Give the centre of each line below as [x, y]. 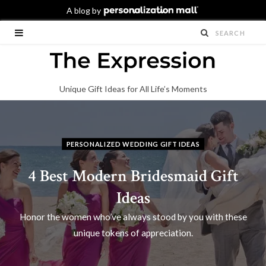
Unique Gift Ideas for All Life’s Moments [133, 89]
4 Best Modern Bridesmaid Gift [133, 176]
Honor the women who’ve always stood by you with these [133, 216]
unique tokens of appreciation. [133, 232]
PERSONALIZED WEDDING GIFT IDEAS [133, 144]
